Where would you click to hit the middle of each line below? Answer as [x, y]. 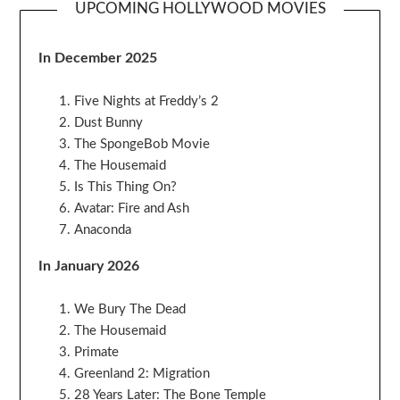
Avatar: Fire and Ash [132, 208]
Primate [97, 353]
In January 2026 [89, 266]
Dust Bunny [109, 122]
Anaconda [103, 229]
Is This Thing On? [126, 187]
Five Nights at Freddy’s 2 [147, 101]
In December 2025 [98, 58]
